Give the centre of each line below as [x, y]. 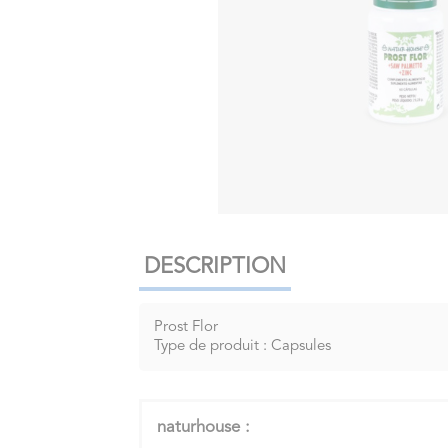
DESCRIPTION [215, 266]
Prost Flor [186, 327]
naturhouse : [204, 427]
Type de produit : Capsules [243, 346]
